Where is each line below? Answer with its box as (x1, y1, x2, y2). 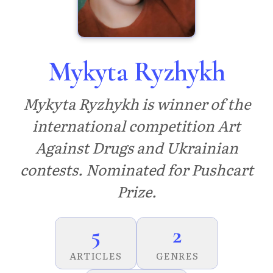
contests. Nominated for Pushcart (19, 158, 253, 180)
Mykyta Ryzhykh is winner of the (23, 93, 250, 115)
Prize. (116, 180, 157, 202)
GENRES (155, 249, 199, 263)
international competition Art (32, 115, 241, 136)
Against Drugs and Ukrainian (35, 136, 238, 158)
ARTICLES (69, 249, 122, 263)
